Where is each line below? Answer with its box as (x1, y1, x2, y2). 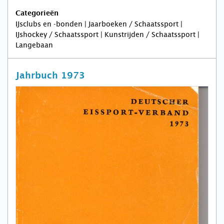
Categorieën (15, 10, 58, 17)
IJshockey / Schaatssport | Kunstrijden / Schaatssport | (15, 30, 199, 39)
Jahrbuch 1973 (15, 71, 85, 80)
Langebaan (15, 41, 53, 49)
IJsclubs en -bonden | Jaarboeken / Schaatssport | (15, 20, 182, 28)
